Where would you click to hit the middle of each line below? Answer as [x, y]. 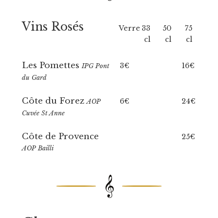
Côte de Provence [60, 136]
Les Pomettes [52, 65]
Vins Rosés [53, 27]
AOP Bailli [37, 148]
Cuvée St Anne [43, 113]
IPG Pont [95, 66]
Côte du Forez [54, 101]
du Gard [34, 78]
